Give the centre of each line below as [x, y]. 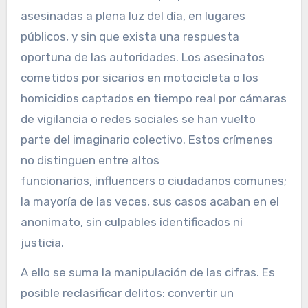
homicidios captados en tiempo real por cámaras [153, 99]
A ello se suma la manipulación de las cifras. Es [147, 273]
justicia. [42, 243]
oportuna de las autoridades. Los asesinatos [142, 57]
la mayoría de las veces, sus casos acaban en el [150, 202]
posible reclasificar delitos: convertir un [127, 293]
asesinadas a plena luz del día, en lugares [133, 16]
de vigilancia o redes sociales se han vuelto [138, 119]
